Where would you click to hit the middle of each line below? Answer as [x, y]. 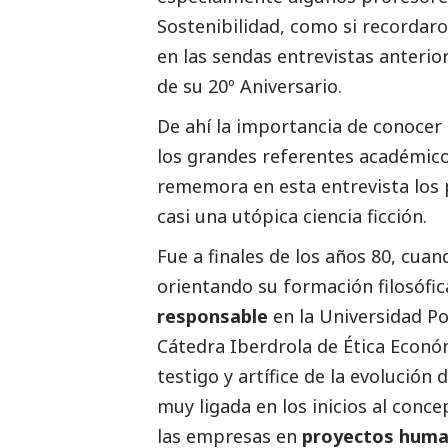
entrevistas [325, 55]
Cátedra [193, 345]
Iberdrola [271, 345]
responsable [212, 315]
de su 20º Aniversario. [249, 85]
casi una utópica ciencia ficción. [292, 215]
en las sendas [217, 55]
